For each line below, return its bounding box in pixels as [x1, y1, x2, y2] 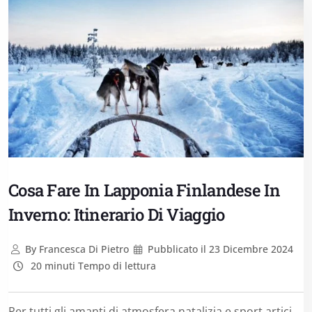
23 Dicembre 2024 [206, 242, 294, 256]
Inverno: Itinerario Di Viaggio [8, 203, 225, 226]
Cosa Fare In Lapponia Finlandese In [8, 178, 280, 201]
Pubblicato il [148, 242, 207, 256]
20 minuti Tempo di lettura [27, 258, 156, 272]
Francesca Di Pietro [36, 242, 129, 256]
